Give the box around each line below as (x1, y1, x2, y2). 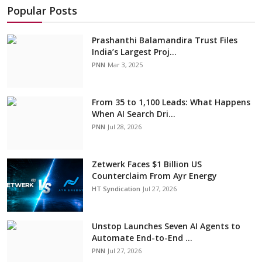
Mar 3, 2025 (108, 60, 143, 70)
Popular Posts (7, 4, 77, 18)
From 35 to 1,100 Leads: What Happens (92, 96, 250, 108)
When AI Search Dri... (92, 108, 175, 120)
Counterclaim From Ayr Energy (92, 170, 217, 182)
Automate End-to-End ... (92, 232, 192, 244)
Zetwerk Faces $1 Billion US (92, 158, 202, 170)
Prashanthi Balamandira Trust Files (92, 35, 237, 46)
